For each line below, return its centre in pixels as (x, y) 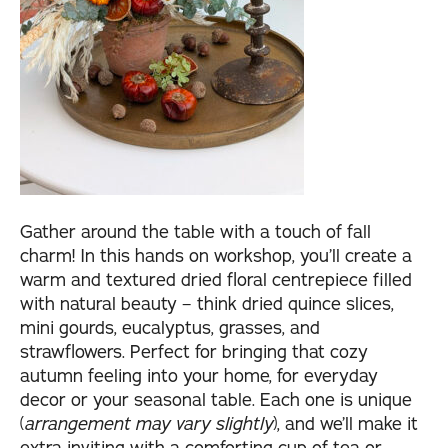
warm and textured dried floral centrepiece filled (216, 280)
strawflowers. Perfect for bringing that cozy (194, 352)
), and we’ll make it (345, 424)
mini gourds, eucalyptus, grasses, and (170, 328)
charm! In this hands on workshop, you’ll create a (216, 256)
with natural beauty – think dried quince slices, (207, 304)
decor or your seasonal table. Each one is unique (216, 400)
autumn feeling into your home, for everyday (199, 376)
